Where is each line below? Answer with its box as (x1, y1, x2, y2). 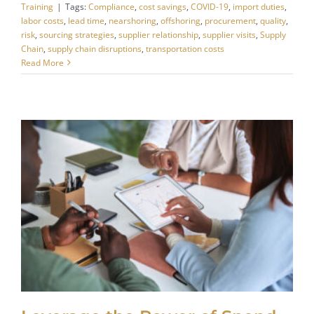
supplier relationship (118, 28, 198, 41)
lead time (67, 14, 104, 27)
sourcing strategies (39, 28, 114, 41)
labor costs (20, 14, 64, 27)
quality (259, 14, 286, 27)
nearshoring (108, 14, 156, 27)
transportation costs (145, 42, 224, 55)
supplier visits (202, 28, 256, 41)
